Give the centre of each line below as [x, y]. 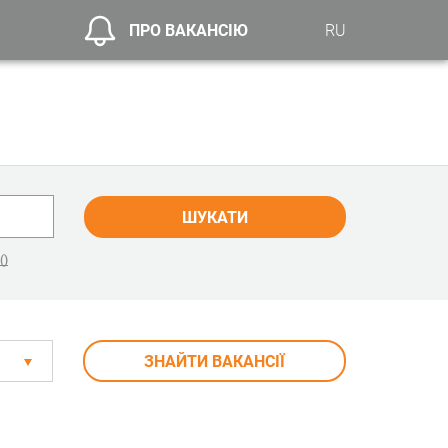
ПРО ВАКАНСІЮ [189, 30]
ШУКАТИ [214, 217]
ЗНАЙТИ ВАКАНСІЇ [215, 361]
